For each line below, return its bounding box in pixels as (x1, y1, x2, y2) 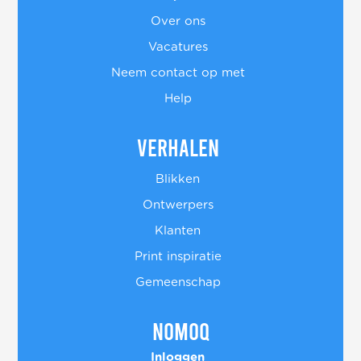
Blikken (156, 173, 200, 186)
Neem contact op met (110, 67, 245, 80)
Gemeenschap (135, 276, 221, 289)
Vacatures (147, 41, 208, 54)
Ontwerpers (142, 199, 214, 212)
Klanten (155, 225, 201, 238)
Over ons (150, 15, 205, 28)
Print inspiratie (134, 251, 222, 263)
